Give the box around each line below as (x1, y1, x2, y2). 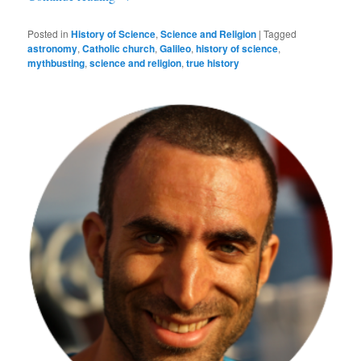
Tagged (263, 26, 297, 40)
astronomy (27, 40, 78, 56)
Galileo (160, 40, 192, 56)
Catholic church (82, 40, 156, 56)
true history (186, 55, 240, 70)
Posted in (27, 26, 69, 40)
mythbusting (27, 55, 85, 70)
